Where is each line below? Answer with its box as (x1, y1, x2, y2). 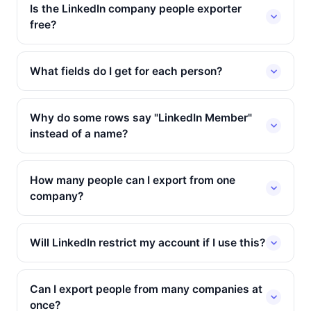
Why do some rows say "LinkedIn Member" (30, 111, 252, 124)
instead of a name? (30, 127, 128, 140)
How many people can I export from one (30, 174, 235, 187)
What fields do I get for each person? (30, 65, 222, 78)
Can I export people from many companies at (30, 283, 262, 296)
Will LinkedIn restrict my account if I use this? (30, 236, 265, 249)
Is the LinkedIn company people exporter (30, 2, 242, 15)
